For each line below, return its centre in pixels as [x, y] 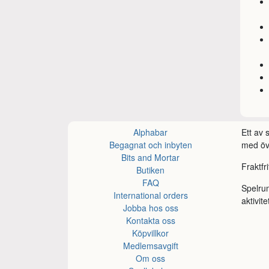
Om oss [150, 258]
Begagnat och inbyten [150, 145]
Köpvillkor [150, 233]
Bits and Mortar [150, 157]
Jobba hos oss [150, 208]
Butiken [150, 170]
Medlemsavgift [150, 246]
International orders [150, 195]
